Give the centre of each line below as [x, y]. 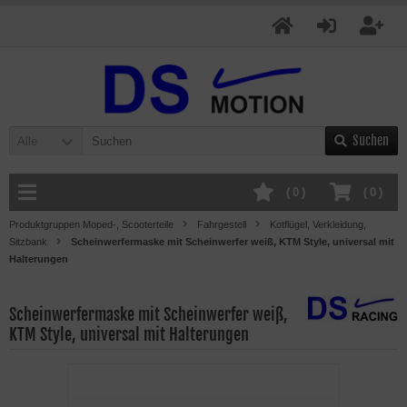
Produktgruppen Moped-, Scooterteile [91, 224]
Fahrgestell [222, 224]
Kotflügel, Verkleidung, [318, 224]
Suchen [371, 140]
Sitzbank [28, 242]
